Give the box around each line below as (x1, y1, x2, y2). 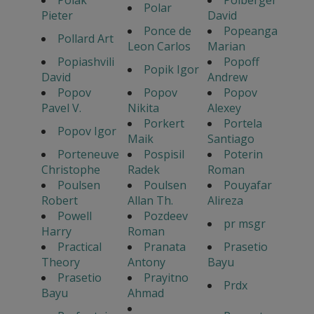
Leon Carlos (127, 39, 191, 55)
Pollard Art (57, 31, 114, 47)
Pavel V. (41, 100, 81, 116)
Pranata (143, 239, 186, 255)
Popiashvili (57, 54, 114, 70)
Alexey (207, 100, 241, 116)
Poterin (223, 146, 263, 163)
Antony (127, 254, 165, 271)
